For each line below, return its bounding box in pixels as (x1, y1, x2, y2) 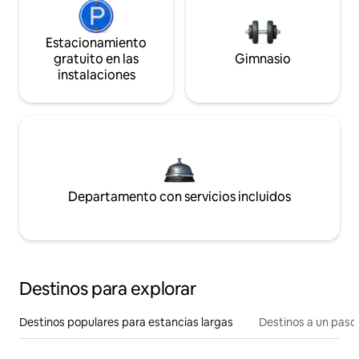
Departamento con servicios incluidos (68, 188, 291, 206)
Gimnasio (235, 50, 291, 68)
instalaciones (57, 67, 135, 84)
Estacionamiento (46, 34, 147, 52)
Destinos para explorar (19, 277, 196, 301)
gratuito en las (54, 50, 139, 68)
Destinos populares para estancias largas (19, 315, 233, 330)
